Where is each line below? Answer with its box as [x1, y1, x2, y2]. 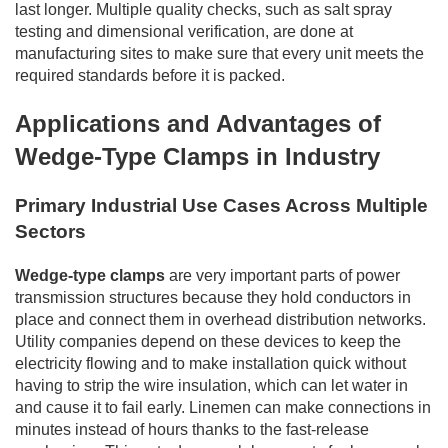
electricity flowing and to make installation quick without [15, 354, 406, 372]
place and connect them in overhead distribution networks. [15, 310, 426, 328]
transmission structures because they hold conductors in [15, 288, 411, 306]
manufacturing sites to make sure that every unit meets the [15, 44, 424, 62]
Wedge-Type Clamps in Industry [15, 142, 380, 170]
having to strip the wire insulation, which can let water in [15, 376, 408, 394]
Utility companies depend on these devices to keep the [15, 332, 401, 350]
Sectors [15, 220, 86, 242]
